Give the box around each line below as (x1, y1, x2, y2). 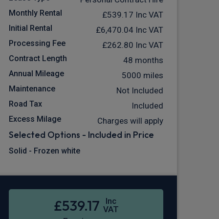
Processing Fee (9, 39, 66, 48)
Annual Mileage (9, 69, 64, 79)
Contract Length (9, 54, 67, 64)
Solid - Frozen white (9, 146, 80, 156)
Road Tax (9, 99, 42, 109)
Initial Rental (9, 23, 52, 33)
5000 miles (122, 70, 163, 81)
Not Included (116, 86, 163, 96)
